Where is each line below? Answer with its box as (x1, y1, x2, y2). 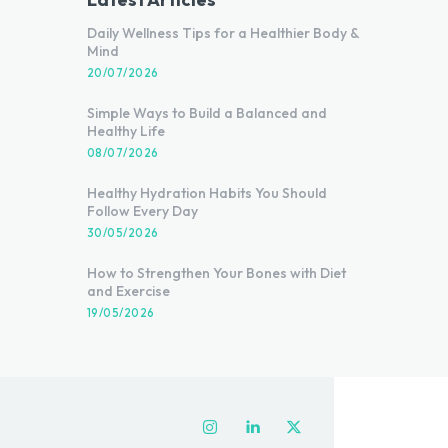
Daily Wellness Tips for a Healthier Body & (86, 24, 360, 43)
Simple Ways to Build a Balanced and (86, 104, 327, 123)
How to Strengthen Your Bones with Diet (86, 264, 346, 283)
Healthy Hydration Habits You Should (86, 184, 327, 203)
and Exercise (86, 282, 170, 301)
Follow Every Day (86, 202, 198, 221)
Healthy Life (86, 122, 165, 141)
